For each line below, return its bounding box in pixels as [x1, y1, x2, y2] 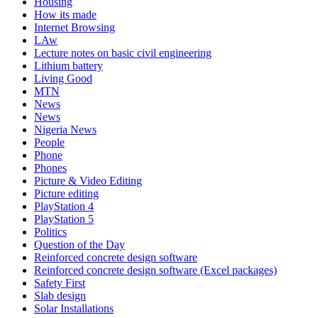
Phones [34, 161, 67, 174]
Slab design [34, 289, 86, 302]
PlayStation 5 [34, 212, 94, 225]
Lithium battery [34, 59, 103, 72]
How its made [34, 8, 97, 21]
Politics [34, 225, 67, 238]
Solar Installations [34, 302, 114, 314]
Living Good [34, 72, 92, 84]
